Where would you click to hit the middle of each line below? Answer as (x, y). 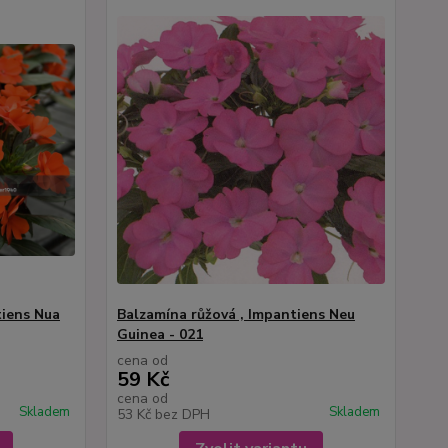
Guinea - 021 (159, 334)
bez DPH (182, 414)
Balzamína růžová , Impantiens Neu (235, 314)
